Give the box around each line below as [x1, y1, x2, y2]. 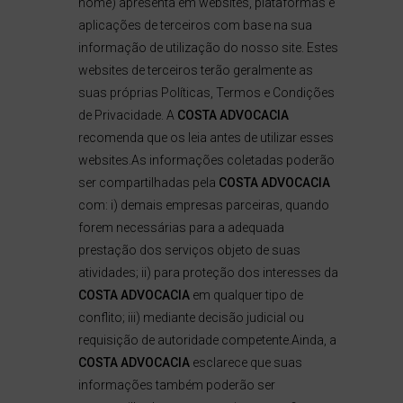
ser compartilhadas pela [77, 175, 219, 190]
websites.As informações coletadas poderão [77, 153, 335, 167]
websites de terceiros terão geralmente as [77, 63, 313, 77]
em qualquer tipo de [189, 288, 303, 302]
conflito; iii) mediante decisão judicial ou [77, 310, 304, 325]
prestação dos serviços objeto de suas [77, 243, 300, 257]
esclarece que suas [189, 355, 302, 370]
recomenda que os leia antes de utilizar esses [77, 130, 334, 145]
